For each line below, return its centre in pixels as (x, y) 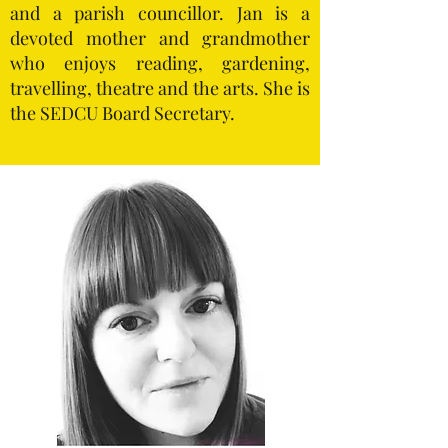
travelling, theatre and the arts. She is (160, 88)
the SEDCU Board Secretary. (122, 113)
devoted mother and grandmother (160, 38)
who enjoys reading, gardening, (160, 63)
